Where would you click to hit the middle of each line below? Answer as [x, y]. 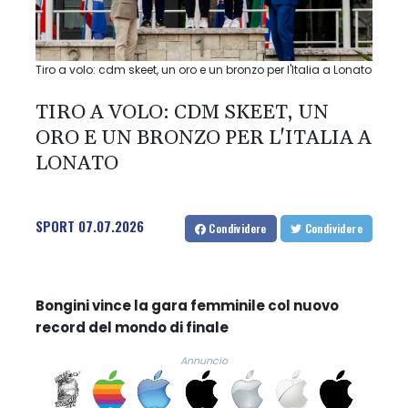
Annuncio [204, 361]
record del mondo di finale [132, 327]
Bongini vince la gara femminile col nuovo [187, 305]
